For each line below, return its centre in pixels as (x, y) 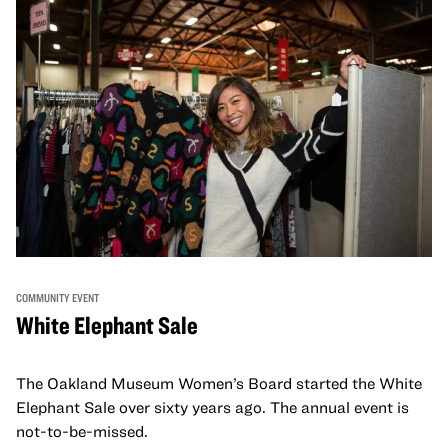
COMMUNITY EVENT (57, 296)
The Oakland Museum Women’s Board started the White (219, 382)
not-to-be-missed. (82, 430)
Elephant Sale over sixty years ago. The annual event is (212, 406)
